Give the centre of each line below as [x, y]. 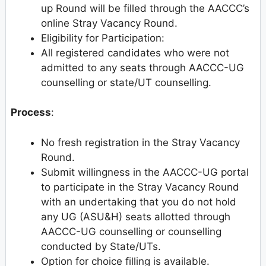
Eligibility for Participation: [103, 38]
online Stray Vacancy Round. [109, 23]
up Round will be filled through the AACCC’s [145, 8]
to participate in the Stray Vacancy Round [140, 187]
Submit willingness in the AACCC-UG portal [145, 172]
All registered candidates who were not [135, 53]
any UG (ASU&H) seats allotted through [136, 216]
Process [31, 113]
